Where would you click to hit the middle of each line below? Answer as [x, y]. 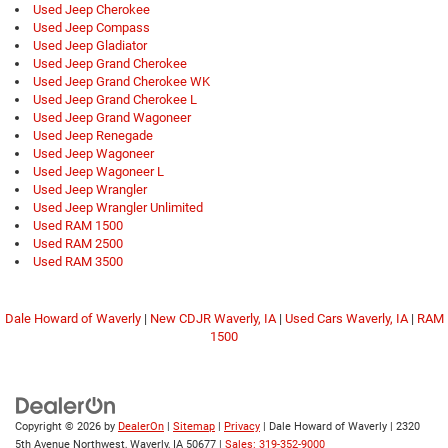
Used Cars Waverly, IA [346, 319]
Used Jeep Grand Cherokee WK [121, 82]
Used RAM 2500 [78, 244]
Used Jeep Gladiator [90, 46]
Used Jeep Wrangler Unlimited [118, 208]
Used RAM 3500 [78, 262]
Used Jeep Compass [91, 28]
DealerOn [141, 427]
